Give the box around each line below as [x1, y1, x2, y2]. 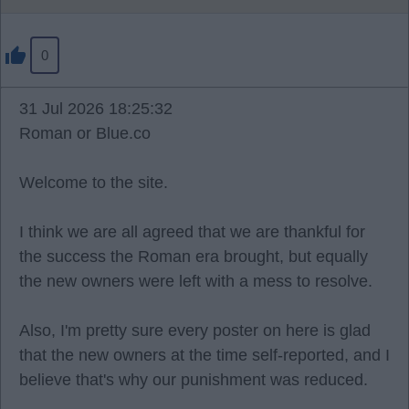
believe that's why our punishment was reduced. [19, 371, 368, 389]
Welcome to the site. [19, 173, 168, 192]
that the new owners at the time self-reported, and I [19, 346, 390, 364]
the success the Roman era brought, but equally [19, 247, 368, 266]
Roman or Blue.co [19, 124, 151, 142]
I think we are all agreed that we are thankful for [19, 223, 365, 241]
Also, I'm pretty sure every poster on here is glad [19, 321, 371, 340]
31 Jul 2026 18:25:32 [19, 100, 173, 118]
